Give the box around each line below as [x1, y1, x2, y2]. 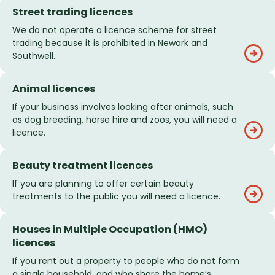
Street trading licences [12, 5, 133, 20]
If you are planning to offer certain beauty [12, 177, 194, 190]
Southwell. [12, 50, 55, 63]
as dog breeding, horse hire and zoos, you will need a [12, 114, 237, 126]
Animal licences [12, 82, 95, 96]
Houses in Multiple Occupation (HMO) [12, 222, 207, 237]
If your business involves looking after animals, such [12, 101, 233, 114]
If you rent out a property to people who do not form [12, 255, 239, 268]
